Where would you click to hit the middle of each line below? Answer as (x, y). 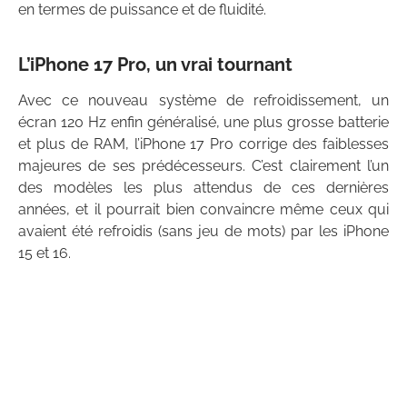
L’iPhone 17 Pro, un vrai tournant (155, 65)
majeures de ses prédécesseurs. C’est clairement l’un (203, 166)
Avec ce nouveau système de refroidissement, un (203, 101)
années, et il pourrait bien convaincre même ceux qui (203, 210)
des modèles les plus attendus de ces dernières (203, 188)
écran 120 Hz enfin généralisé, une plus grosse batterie (203, 123)
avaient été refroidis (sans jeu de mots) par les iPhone (203, 232)
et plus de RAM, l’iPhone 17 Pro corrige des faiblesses (203, 144)
